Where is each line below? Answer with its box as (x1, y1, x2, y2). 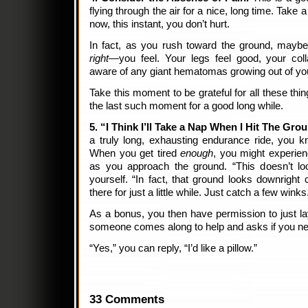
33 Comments (89, 292, 164, 306)
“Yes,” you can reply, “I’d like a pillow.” (89, 243, 257, 254)
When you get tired (89, 148, 180, 159)
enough (180, 148, 213, 159)
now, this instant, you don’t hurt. (89, 19, 232, 30)
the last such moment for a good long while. (89, 100, 286, 111)
